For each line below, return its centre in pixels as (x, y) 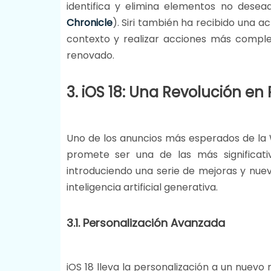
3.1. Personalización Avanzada (145, 223)
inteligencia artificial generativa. (142, 187)
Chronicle (89, 22)
